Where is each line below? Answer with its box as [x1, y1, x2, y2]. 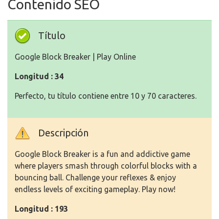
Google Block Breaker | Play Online [15, 52, 136, 62]
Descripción [38, 127, 88, 139]
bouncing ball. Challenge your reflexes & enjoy [15, 173, 176, 182]
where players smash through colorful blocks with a [15, 161, 197, 171]
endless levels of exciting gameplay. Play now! [15, 185, 175, 194]
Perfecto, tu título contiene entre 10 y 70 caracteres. [15, 91, 197, 101]
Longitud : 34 [15, 72, 64, 81]
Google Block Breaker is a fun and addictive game [15, 150, 190, 159]
